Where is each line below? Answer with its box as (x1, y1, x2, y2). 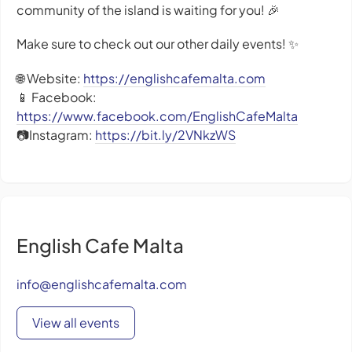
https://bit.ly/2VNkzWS (95, 126, 236, 143)
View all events (32, 313, 120, 331)
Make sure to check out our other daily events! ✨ (16, 35, 299, 53)
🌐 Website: (16, 69, 83, 86)
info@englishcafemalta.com (16, 275, 187, 292)
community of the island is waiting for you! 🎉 (16, 2, 280, 19)
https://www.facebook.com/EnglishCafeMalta (16, 107, 298, 124)
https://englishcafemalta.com (83, 69, 266, 86)
